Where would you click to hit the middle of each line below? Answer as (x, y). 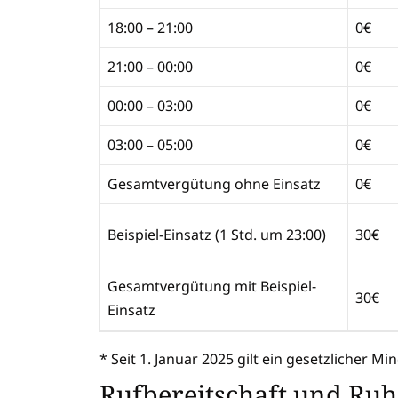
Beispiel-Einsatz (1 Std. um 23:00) (219, 234)
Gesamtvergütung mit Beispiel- (212, 286)
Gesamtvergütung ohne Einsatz (216, 183)
